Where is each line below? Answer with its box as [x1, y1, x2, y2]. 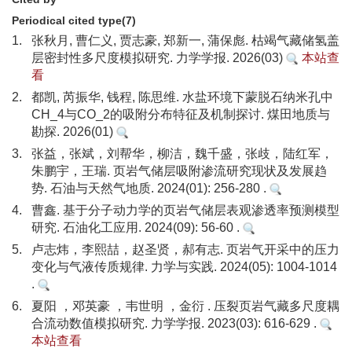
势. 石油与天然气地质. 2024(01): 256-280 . [31, 181, 269, 195]
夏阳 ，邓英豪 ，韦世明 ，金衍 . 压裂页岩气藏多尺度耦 [31, 299, 339, 313]
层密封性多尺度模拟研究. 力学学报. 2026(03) [31, 51, 286, 64]
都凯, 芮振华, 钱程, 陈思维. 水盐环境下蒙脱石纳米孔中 [31, 90, 333, 104]
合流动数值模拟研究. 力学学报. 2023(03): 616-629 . [31, 317, 320, 330]
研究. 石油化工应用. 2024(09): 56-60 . [31, 221, 243, 234]
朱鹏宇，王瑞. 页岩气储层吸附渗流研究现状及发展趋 [31, 164, 327, 178]
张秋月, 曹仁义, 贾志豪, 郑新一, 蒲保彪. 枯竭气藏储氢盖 [31, 34, 339, 47]
